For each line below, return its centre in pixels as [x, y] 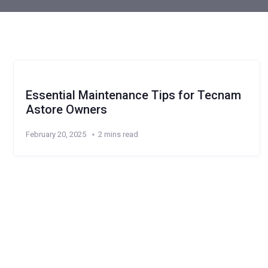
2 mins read [118, 134]
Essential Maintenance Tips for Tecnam [133, 95]
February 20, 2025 [56, 134]
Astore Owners [66, 109]
